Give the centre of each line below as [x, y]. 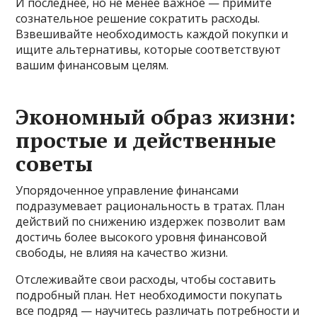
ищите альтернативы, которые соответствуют [149, 49]
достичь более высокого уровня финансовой [142, 237]
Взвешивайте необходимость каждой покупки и [152, 34]
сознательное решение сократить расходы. [138, 18]
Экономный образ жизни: [156, 116]
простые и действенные [146, 140]
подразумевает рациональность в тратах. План [150, 206]
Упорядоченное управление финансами [127, 190]
